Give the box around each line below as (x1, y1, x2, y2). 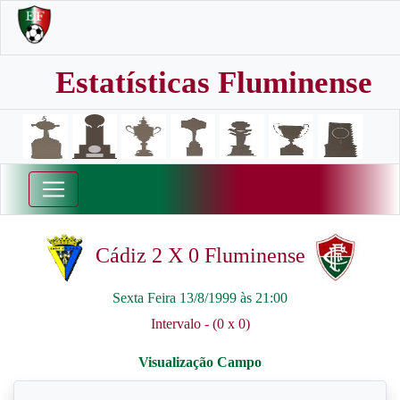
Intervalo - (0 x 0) (150, 316, 250, 331)
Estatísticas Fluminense (55, 65, 372, 100)
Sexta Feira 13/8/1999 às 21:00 (112, 290, 287, 305)
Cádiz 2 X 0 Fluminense (89, 244, 311, 268)
